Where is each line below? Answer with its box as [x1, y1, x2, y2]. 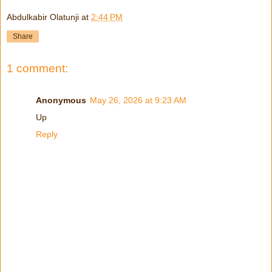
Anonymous [36, 95, 86, 105]
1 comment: [7, 62, 68, 75]
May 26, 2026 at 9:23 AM [90, 95, 186, 105]
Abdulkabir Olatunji [7, 12, 79, 22]
